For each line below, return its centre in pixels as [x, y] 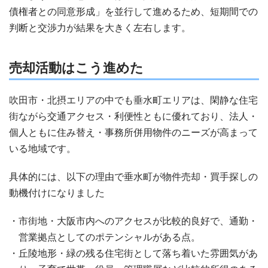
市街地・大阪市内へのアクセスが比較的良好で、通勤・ [138, 221]
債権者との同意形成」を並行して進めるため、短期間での [133, 12]
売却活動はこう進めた [76, 68]
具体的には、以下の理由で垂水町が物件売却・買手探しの [133, 177]
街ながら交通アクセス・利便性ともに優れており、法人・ [133, 116]
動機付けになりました [57, 193]
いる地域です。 [42, 149]
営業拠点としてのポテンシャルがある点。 [109, 237]
